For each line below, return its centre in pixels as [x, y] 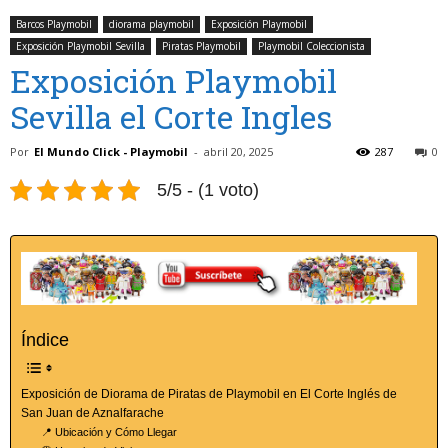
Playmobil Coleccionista [311, 46]
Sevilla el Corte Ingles [171, 117]
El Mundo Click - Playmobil [111, 152]
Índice [45, 339]
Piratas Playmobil [201, 46]
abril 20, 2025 [238, 152]
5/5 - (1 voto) [208, 190]
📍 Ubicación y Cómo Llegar [109, 431]
